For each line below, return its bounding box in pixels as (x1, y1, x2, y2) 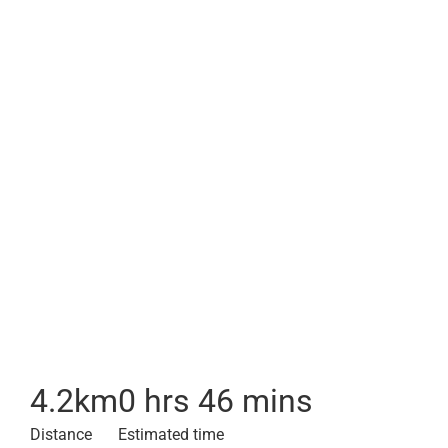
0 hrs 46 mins (118, 382, 313, 420)
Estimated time (118, 425, 224, 444)
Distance (30, 425, 92, 444)
